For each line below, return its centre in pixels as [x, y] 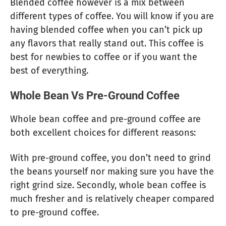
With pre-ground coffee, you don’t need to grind [110, 158]
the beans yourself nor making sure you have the [112, 172]
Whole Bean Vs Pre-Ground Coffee [95, 96]
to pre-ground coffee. [54, 213]
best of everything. [49, 70]
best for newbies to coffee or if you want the [104, 57]
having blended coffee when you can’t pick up [106, 30]
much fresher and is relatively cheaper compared [112, 199]
